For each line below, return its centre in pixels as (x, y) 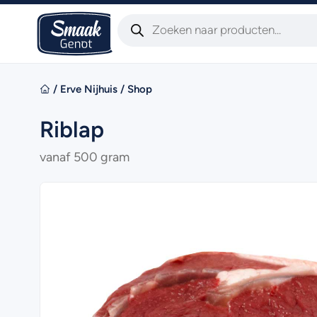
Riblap (72, 129)
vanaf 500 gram (85, 157)
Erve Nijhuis (89, 89)
